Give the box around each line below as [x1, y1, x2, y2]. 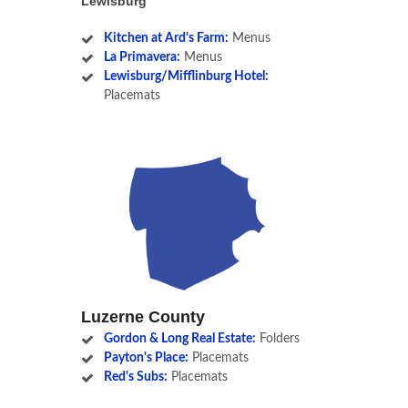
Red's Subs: [103, 371, 168, 384]
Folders [255, 332, 300, 346]
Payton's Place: [103, 352, 189, 365]
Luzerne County [81, 308, 205, 327]
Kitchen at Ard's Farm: [103, 32, 229, 46]
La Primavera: [103, 51, 180, 65]
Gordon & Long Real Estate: [103, 332, 256, 346]
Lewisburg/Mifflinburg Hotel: [103, 70, 269, 84]
